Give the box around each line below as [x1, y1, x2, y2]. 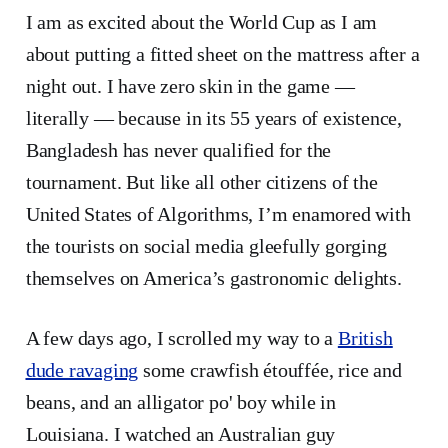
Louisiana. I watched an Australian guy [25, 422, 336, 445]
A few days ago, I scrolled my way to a [25, 326, 338, 349]
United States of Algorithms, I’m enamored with [25, 202, 411, 225]
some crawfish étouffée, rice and [138, 358, 402, 381]
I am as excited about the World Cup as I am [25, 10, 378, 33]
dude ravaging [25, 358, 139, 381]
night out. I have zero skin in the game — [25, 74, 355, 97]
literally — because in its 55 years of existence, [25, 106, 402, 129]
